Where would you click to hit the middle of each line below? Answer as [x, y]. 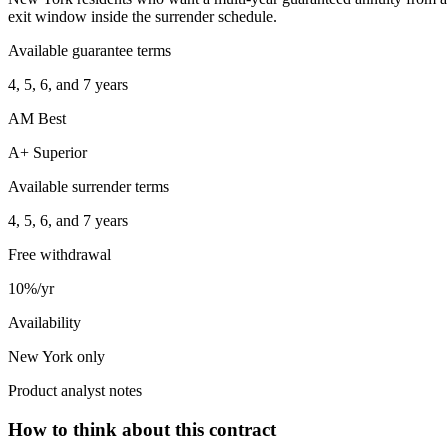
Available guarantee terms [89, 51]
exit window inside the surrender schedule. [142, 17]
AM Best [37, 119]
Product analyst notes [75, 391]
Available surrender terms [88, 187]
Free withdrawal [59, 255]
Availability [44, 323]
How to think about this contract [142, 429]
